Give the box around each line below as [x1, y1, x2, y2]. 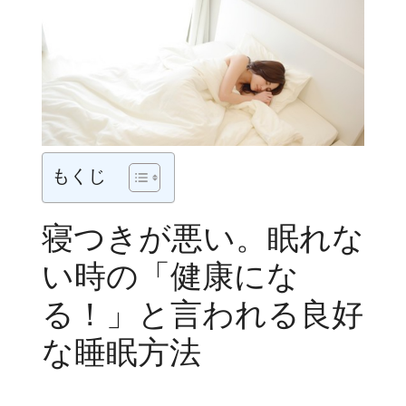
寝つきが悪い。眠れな [42, 217, 364, 256]
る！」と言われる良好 [42, 294, 363, 333]
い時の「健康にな [42, 256, 299, 295]
